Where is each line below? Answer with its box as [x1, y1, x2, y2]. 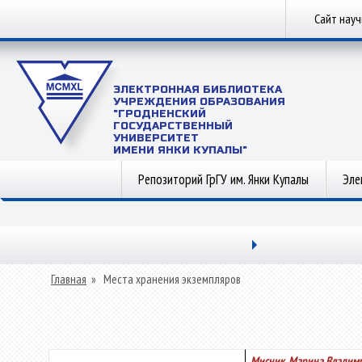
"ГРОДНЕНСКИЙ [113, 107, 206, 120]
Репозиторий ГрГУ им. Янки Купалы [138, 170, 309, 188]
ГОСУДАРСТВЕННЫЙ [113, 120, 233, 133]
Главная [51, 271, 86, 287]
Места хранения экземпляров [103, 271, 241, 287]
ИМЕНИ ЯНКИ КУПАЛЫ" [113, 144, 247, 157]
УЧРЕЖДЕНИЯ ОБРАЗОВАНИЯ [113, 95, 285, 108]
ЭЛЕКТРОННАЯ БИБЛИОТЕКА [113, 83, 282, 96]
